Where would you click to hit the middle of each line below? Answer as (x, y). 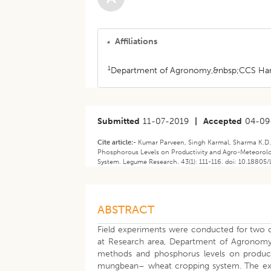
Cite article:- (118, 142)
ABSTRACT (126, 210)
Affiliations (136, 41)
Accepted (223, 121)
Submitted (119, 121)
